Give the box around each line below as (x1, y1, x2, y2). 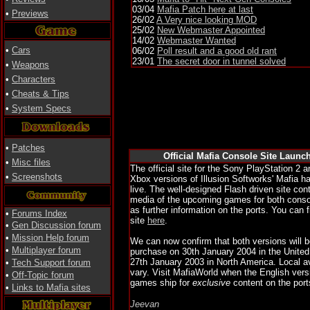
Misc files (12, 157, 51, 167)
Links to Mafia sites (12, 282, 91, 293)
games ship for (130, 277, 192, 288)
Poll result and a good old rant (157, 46, 277, 56)
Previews (12, 8, 48, 19)
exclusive (192, 277, 230, 288)
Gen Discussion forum (12, 220, 101, 230)
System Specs (12, 103, 71, 113)
